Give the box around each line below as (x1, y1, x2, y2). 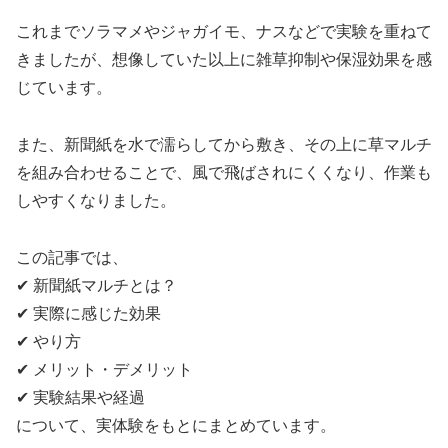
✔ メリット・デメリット (16, 361, 193, 379)
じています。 (16, 79, 112, 97)
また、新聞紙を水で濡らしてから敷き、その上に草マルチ (16, 136, 432, 154)
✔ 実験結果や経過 (16, 389, 145, 407)
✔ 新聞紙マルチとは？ (16, 277, 177, 295)
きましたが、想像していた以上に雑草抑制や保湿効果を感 (16, 51, 432, 69)
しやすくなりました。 (16, 192, 176, 210)
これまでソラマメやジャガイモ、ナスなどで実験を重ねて (16, 23, 432, 41)
